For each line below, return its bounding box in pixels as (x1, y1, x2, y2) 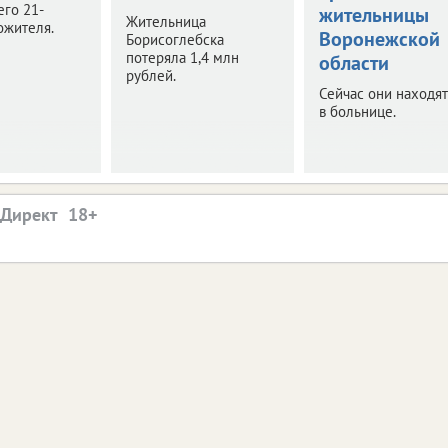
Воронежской (318, 25, 440, 52)
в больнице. (318, 101, 396, 121)
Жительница (125, 11, 206, 31)
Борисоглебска (125, 29, 224, 49)
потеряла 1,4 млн (125, 47, 239, 67)
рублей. (125, 65, 176, 85)
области (318, 49, 389, 76)
